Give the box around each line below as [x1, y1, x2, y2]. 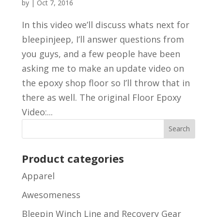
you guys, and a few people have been [21, 47, 180, 60]
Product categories [21, 151, 124, 166]
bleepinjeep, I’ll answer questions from [21, 33, 184, 45]
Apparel [21, 170, 55, 182]
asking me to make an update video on [21, 62, 184, 74]
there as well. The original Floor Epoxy [21, 91, 181, 103]
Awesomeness [21, 188, 80, 201]
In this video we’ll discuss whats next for [21, 18, 189, 31]
